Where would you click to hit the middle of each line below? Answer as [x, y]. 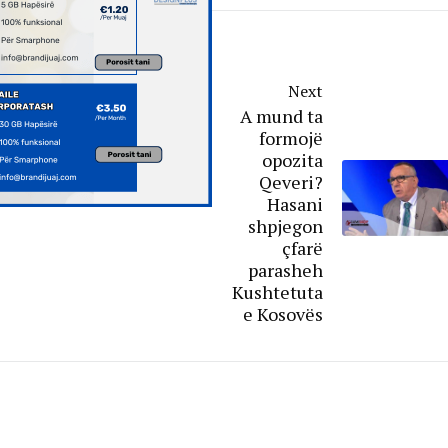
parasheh [285, 269]
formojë [291, 137]
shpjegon [285, 225]
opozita [292, 159]
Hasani [295, 203]
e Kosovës [283, 313]
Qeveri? [291, 181]
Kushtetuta [277, 291]
